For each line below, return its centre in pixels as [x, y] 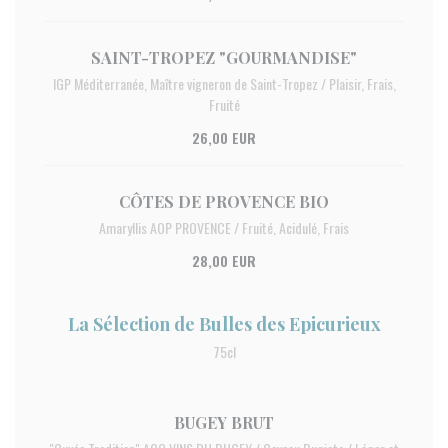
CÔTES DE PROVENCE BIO [224, 201]
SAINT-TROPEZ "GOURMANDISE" [224, 57]
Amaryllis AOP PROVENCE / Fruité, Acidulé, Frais [224, 227]
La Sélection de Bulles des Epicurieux [224, 324]
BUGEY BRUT [224, 422]
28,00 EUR [224, 260]
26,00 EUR [224, 137]
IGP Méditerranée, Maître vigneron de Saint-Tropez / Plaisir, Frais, [224, 83]
